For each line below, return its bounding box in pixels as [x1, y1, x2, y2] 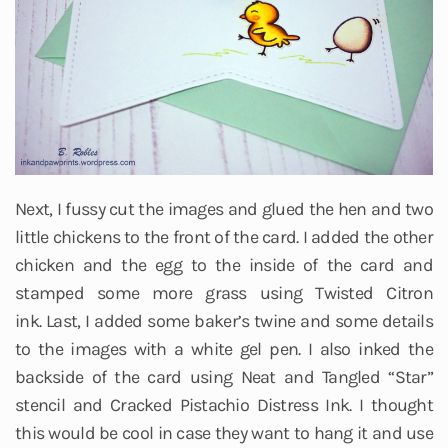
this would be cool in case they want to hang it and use [15, 421, 433, 444]
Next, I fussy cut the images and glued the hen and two [15, 197, 433, 220]
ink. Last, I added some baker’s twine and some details [15, 309, 433, 332]
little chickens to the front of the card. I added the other [15, 225, 433, 248]
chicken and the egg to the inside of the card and [15, 253, 433, 276]
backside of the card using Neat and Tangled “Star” [15, 365, 433, 388]
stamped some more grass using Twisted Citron [15, 281, 433, 304]
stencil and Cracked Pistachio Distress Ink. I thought [15, 393, 433, 416]
